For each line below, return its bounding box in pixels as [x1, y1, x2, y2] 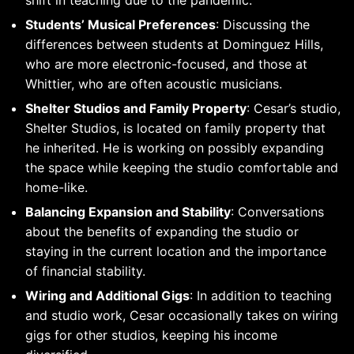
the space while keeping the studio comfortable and [25, 160, 338, 176]
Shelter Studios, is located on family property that [25, 120, 326, 137]
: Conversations [231, 204, 324, 220]
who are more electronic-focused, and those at [25, 56, 307, 73]
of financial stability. [25, 263, 145, 280]
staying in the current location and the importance [25, 243, 326, 260]
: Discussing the [216, 17, 310, 33]
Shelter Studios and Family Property [25, 100, 247, 117]
